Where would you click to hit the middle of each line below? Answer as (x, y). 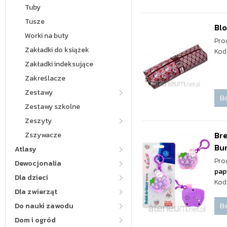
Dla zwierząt (36, 192)
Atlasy (26, 149)
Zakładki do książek (57, 50)
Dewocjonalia (38, 163)
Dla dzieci (31, 178)
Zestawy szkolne (52, 107)
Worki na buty (47, 36)
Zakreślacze (45, 78)
